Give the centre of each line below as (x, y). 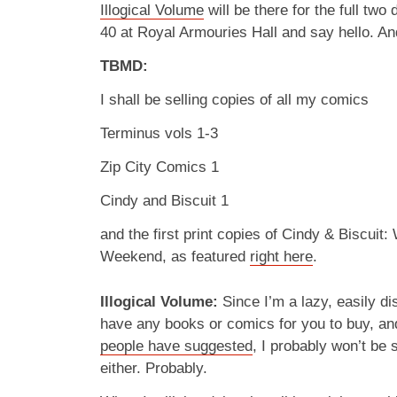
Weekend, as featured (175, 257)
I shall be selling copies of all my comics (234, 100)
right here (281, 257)
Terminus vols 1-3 (159, 133)
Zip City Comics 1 (160, 167)
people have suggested (176, 346)
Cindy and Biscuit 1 (164, 201)
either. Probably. (154, 368)
